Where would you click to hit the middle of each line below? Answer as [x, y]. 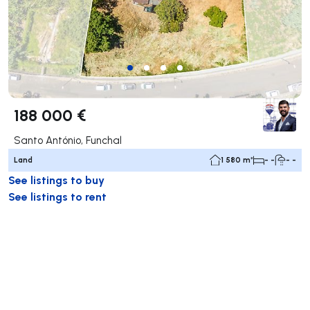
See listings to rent [57, 196]
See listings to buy [56, 179]
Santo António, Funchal [68, 140]
